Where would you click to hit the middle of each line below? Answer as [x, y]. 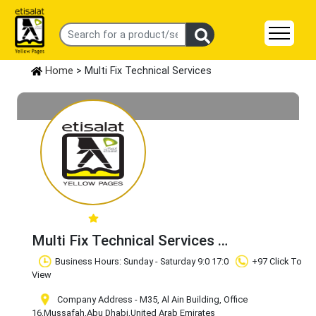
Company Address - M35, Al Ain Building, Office [151, 300]
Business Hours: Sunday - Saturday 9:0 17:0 [142, 262]
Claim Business [85, 259]
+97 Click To [277, 262]
